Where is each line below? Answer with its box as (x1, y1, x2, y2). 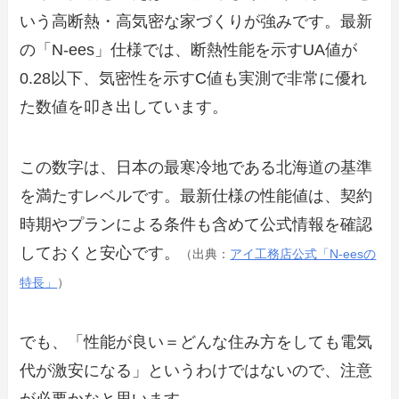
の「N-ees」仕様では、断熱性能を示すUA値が (20, 41, 358, 60)
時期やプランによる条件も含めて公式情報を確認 (20, 215, 373, 233)
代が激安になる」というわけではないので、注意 (20, 361, 373, 379)
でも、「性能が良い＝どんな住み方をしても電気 (20, 332, 373, 351)
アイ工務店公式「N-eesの (230, 246, 377, 261)
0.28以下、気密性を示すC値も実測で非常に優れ (20, 69, 368, 88)
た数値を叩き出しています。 (20, 98, 229, 117)
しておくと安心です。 (20, 243, 181, 262)
